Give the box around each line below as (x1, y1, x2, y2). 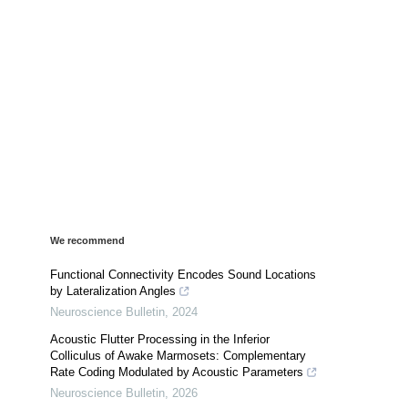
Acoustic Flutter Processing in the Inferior (50, 331, 270, 346)
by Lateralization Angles (50, 283, 176, 298)
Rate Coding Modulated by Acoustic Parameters (50, 364, 303, 379)
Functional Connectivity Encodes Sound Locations (50, 267, 316, 281)
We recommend (50, 234, 125, 246)
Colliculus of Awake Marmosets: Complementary (50, 348, 306, 362)
